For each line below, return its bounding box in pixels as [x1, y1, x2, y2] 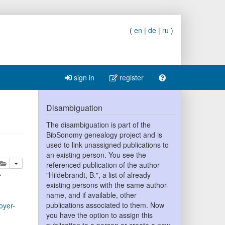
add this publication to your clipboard [7, 158, 107, 167]
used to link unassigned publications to [46, 140, 169, 150]
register [118, 72, 144, 82]
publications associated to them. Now [46, 200, 164, 210]
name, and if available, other [46, 190, 137, 200]
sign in [72, 72, 94, 82]
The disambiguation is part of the [46, 120, 151, 130]
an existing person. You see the [46, 150, 146, 160]
